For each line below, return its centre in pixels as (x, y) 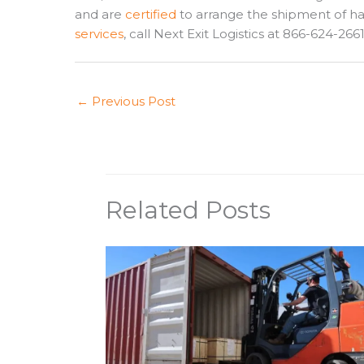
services (99, 33)
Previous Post (132, 102)
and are (100, 14)
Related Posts (188, 210)
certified (151, 14)
